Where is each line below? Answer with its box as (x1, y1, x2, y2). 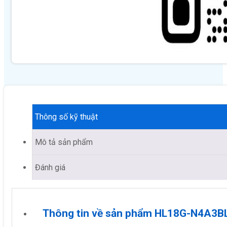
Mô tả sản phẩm (35, 137, 93, 147)
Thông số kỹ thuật (35, 111, 98, 122)
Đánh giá (35, 162, 65, 172)
